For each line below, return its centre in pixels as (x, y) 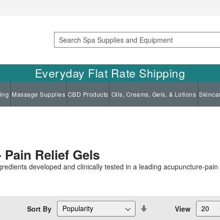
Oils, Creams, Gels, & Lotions (154, 94)
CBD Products (88, 94)
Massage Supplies (39, 94)
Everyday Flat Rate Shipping (110, 73)
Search (64, 50)
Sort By (39, 208)
